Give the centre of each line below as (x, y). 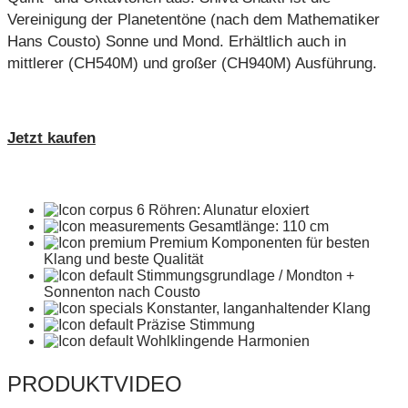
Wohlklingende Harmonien (223, 342)
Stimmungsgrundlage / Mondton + (245, 276)
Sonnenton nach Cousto (122, 292)
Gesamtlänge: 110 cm (259, 227)
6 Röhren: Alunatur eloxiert (223, 210)
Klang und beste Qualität (123, 260)
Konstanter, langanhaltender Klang (259, 309)
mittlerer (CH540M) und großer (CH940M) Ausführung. (192, 64)
